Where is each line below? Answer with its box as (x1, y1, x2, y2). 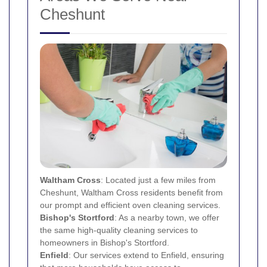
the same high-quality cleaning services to (40, 225, 198, 235)
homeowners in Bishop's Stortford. (40, 237, 169, 247)
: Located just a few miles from (101, 175, 216, 185)
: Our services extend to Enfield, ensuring (69, 250, 224, 260)
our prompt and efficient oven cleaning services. (40, 200, 221, 210)
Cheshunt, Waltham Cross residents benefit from (40, 187, 223, 197)
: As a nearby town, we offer (114, 212, 219, 222)
